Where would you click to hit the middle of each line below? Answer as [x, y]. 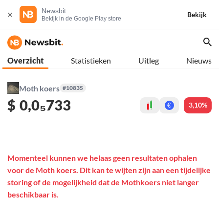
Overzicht [25, 60]
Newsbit [54, 11]
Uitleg [149, 60]
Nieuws [199, 60]
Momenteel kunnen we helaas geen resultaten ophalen [102, 158]
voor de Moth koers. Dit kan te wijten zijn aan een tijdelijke [109, 170]
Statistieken [91, 60]
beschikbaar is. [33, 195]
